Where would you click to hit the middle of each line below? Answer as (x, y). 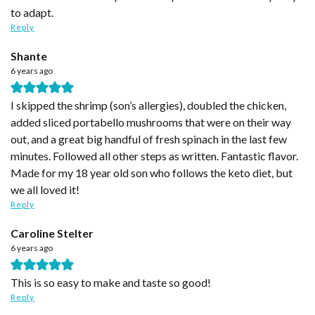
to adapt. (32, 12)
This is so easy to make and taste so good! (111, 282)
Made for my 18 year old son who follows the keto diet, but (152, 172)
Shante (29, 56)
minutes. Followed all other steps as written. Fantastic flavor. (154, 155)
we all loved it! (45, 189)
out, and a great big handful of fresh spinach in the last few (149, 139)
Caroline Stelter (52, 233)
